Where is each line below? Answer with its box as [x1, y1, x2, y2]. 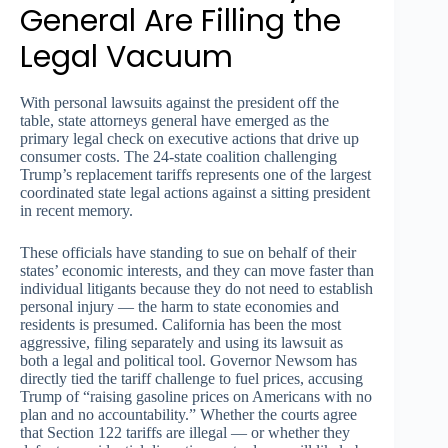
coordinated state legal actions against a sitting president [20, 183, 370, 201]
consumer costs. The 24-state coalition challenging [20, 147, 337, 165]
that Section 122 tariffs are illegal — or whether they [20, 423, 350, 441]
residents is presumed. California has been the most [20, 315, 341, 333]
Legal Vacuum [20, 35, 233, 78]
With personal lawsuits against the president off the [20, 93, 339, 111]
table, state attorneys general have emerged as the [20, 111, 329, 129]
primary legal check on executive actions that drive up [20, 129, 359, 147]
